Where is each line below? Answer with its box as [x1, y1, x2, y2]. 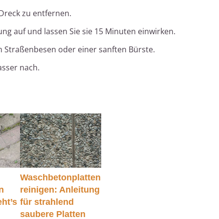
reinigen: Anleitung [20, 184, 100, 195]
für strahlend [20, 197, 74, 207]
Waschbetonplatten [20, 172, 101, 182]
